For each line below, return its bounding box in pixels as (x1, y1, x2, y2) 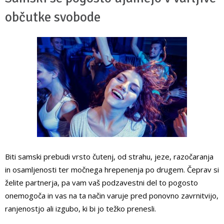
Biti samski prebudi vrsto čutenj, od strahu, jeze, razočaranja (5, 151, 213, 162)
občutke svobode (5, 9, 100, 26)
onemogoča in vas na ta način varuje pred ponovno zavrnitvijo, (5, 190, 218, 201)
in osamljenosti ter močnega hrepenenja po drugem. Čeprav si (5, 164, 219, 175)
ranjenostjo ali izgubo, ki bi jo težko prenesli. (5, 203, 156, 214)
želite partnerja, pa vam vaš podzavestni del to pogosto (5, 177, 198, 188)
